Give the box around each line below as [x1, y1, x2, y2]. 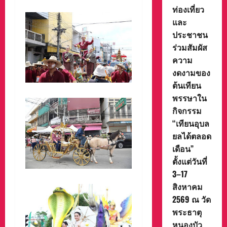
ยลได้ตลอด [172, 130, 211, 142]
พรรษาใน [172, 92, 207, 104]
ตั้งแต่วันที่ [172, 155, 207, 168]
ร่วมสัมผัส [172, 41, 207, 54]
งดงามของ [172, 66, 210, 79]
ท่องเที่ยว [172, 3, 204, 16]
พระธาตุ [172, 206, 202, 218]
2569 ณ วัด [172, 193, 211, 206]
